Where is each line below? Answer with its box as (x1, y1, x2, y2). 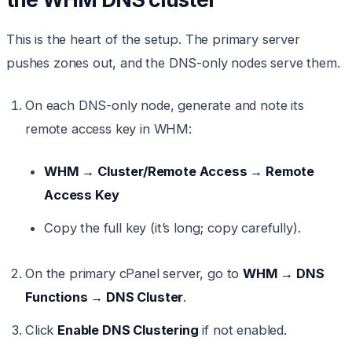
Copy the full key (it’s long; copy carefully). (44, 220, 301, 236)
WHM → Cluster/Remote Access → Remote (44, 163, 315, 180)
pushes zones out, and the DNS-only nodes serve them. (6, 55, 340, 71)
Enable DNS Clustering (57, 322, 199, 339)
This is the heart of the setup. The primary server (6, 31, 300, 48)
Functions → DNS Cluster (25, 289, 184, 306)
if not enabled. (198, 322, 287, 339)
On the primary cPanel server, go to (25, 266, 244, 282)
